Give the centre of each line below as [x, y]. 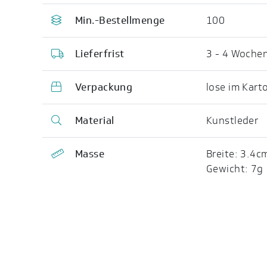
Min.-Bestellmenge [120, 21]
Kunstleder [232, 121]
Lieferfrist [100, 54]
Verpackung [104, 87]
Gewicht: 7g [235, 169]
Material [94, 121]
